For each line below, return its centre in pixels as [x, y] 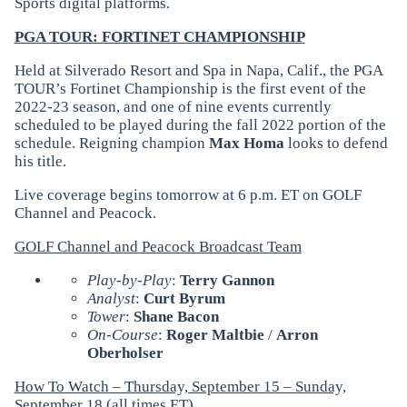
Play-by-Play [129, 280]
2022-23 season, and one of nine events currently [173, 106]
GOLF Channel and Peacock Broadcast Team [158, 246]
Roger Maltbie [217, 334]
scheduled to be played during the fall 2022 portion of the [200, 124]
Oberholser [125, 352]
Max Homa [248, 143]
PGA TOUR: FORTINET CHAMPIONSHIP [159, 36]
